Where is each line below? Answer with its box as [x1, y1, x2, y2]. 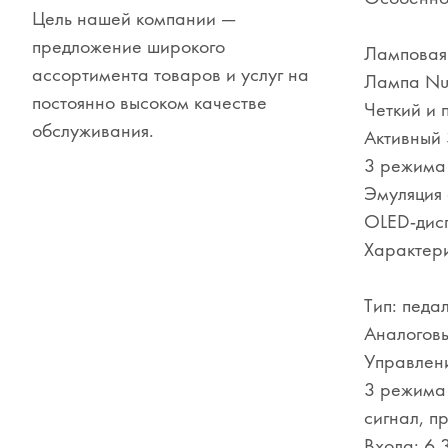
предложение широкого [32, 34, 225, 59]
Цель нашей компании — [32, 6, 236, 31]
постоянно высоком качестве [32, 90, 267, 115]
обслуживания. [32, 118, 154, 143]
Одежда [56, 58, 123, 83]
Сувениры [56, 8, 139, 33]
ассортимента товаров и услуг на [32, 62, 309, 87]
